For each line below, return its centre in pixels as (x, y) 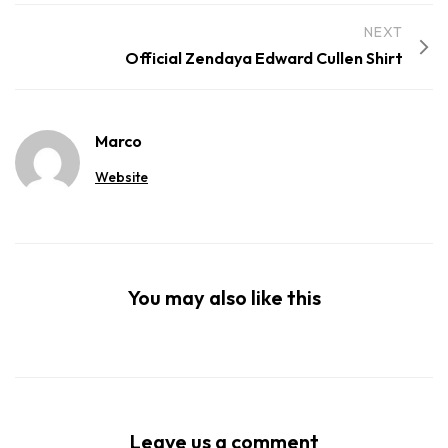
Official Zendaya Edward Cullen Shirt (264, 57)
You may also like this (224, 297)
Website (121, 176)
